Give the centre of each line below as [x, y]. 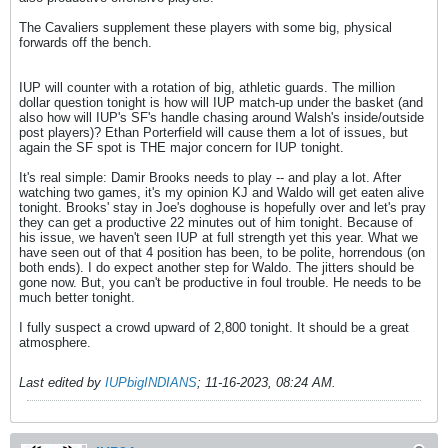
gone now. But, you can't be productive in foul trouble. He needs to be [220, 282]
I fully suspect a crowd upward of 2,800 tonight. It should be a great [214, 327]
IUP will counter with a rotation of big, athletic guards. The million [207, 87]
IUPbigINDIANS [151, 382]
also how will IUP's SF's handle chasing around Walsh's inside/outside [221, 117]
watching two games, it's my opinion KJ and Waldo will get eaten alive [221, 192]
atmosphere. [55, 342]
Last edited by [62, 382]
